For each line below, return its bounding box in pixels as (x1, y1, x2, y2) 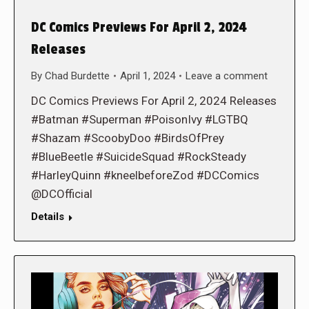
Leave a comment (186, 69, 268, 82)
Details (31, 210, 64, 223)
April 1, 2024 (120, 69, 175, 82)
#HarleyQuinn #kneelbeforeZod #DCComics (31, 168, 259, 182)
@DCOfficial (31, 186, 92, 201)
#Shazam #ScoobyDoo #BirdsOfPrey (31, 130, 224, 145)
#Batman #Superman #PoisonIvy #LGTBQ (31, 112, 248, 126)
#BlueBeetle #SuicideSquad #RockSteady (31, 149, 246, 163)
